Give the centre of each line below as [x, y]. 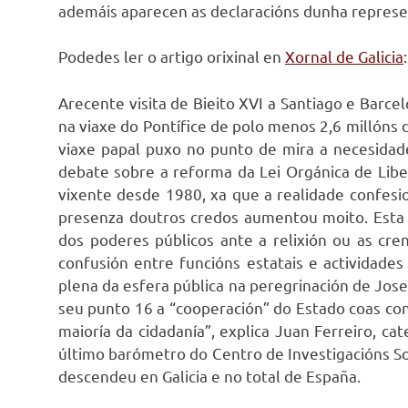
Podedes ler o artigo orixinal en [172, 56]
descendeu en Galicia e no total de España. [209, 375]
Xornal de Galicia [344, 56]
